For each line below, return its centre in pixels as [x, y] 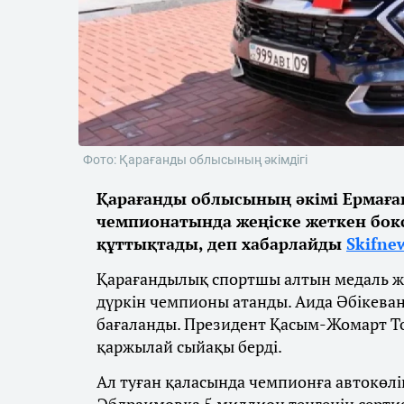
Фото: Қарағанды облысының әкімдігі [195, 160]
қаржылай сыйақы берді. [189, 346]
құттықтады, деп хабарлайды [221, 243]
